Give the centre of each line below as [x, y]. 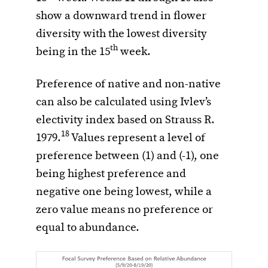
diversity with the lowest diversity [121, 34]
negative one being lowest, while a [124, 192]
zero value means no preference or [124, 210]
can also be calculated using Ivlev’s [124, 102]
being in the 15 [73, 52]
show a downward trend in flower [121, 16]
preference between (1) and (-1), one [127, 156]
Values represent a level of [137, 138]
